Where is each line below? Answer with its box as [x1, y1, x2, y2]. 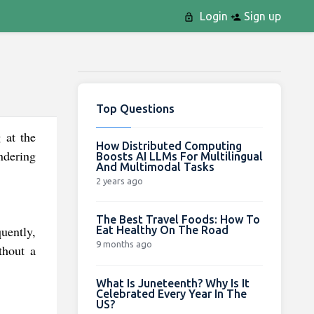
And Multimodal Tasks [95, 160, 214, 173]
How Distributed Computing [95, 139, 242, 152]
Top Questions [95, 101, 175, 115]
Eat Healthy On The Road [95, 223, 228, 236]
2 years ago [95, 175, 143, 186]
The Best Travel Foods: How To [95, 212, 260, 226]
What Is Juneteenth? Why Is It [95, 276, 250, 289]
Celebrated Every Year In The [95, 287, 247, 300]
